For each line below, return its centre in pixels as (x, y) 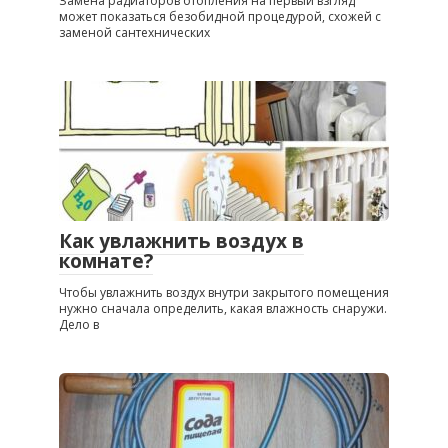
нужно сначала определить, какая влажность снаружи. (223, 308)
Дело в (79, 324)
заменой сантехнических (134, 32)
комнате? (106, 260)
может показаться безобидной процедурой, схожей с (220, 16)
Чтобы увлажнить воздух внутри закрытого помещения (224, 292)
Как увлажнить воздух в (181, 240)
